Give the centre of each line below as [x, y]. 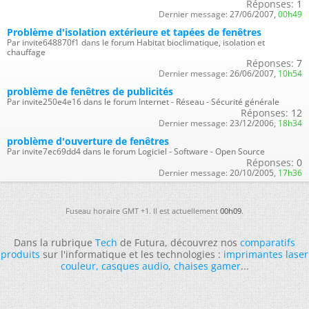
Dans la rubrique [54, 242]
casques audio [134, 266]
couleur [78, 266]
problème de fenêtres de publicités [90, 91]
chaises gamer [207, 266]
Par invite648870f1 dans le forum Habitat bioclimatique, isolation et [136, 42]
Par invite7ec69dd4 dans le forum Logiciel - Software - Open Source [136, 151]
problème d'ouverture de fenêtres [88, 141]
